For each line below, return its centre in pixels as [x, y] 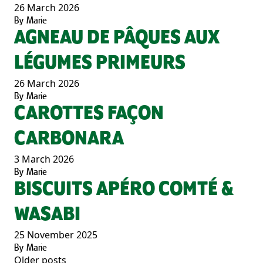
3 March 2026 [44, 159]
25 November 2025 [56, 235]
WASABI [47, 215]
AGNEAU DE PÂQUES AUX [117, 38]
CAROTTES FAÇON [89, 114]
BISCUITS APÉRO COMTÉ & [124, 190]
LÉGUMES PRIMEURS [100, 63]
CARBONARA [69, 139]
